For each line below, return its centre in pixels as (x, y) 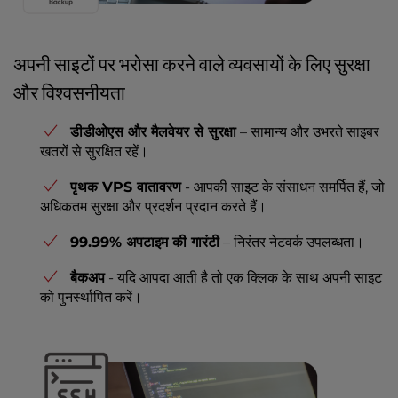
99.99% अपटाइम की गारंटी (145, 242)
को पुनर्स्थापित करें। (91, 297)
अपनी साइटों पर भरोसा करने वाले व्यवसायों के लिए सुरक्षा (192, 64)
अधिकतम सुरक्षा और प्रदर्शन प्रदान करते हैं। (153, 206)
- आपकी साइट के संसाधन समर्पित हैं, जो (283, 187)
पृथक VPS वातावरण (126, 187)
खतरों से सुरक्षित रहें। (94, 151)
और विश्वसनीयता (69, 92)
